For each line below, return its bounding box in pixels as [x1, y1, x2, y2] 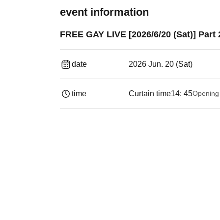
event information [60, 6, 149, 18]
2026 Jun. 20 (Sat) [129, 60, 192, 68]
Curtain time [129, 89, 171, 98]
